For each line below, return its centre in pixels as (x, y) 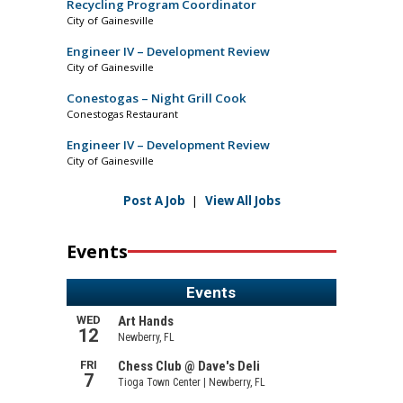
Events (97, 251)
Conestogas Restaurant (122, 113)
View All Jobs (242, 200)
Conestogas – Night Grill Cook (157, 98)
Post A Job (154, 200)
